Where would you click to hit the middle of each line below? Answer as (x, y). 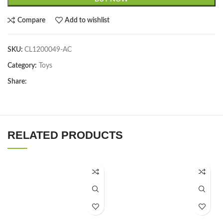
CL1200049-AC (48, 50)
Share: (17, 82)
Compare (31, 20)
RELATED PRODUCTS (65, 135)
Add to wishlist (87, 20)
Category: (22, 66)
